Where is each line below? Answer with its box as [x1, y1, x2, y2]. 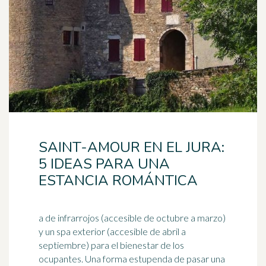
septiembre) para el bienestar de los [39, 239, 184, 251]
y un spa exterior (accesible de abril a [39, 226, 186, 237]
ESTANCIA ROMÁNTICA [39, 171, 198, 190]
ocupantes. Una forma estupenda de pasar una [39, 253, 85, 264]
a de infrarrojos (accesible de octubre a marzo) [39, 212, 226, 223]
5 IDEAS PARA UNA [39, 154, 170, 173]
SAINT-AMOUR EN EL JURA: [39, 138, 224, 157]
